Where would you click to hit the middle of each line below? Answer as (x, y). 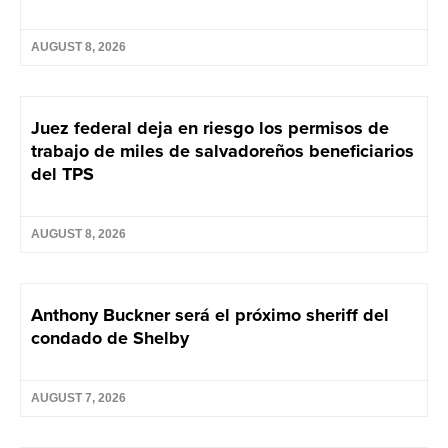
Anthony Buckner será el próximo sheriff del (210, 315)
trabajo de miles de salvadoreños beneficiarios (222, 151)
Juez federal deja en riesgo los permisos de (210, 128)
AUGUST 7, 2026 (78, 398)
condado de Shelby (110, 338)
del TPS (62, 174)
